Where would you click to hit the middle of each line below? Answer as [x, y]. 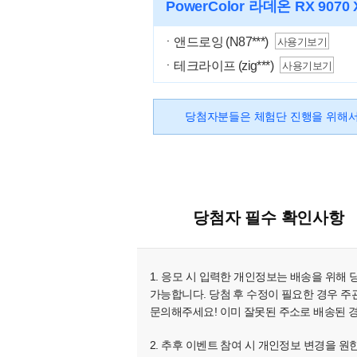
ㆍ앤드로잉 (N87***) [215, 42]
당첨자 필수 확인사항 [269, 218]
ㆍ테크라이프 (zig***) [218, 66]
